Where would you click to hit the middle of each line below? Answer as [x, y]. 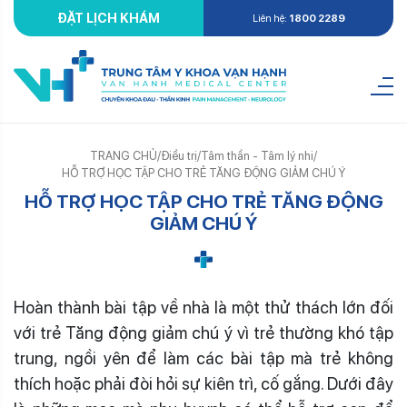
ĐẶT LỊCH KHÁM [109, 18]
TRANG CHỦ [124, 155]
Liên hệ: [270, 18]
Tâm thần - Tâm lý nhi [257, 155]
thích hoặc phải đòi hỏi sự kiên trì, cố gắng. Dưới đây [203, 384]
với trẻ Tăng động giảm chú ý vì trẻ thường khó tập [203, 333]
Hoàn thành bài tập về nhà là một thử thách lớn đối [203, 308]
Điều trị [179, 155]
